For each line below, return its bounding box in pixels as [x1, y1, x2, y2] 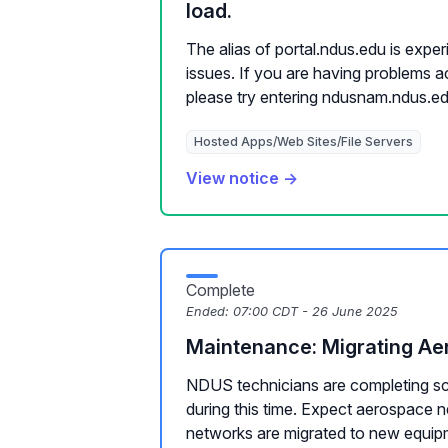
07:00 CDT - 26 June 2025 [233, 304, 398, 319]
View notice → [186, 168, 298, 188]
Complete [186, 280, 255, 300]
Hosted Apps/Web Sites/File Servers [194, 134, 413, 149]
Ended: [186, 304, 233, 319]
